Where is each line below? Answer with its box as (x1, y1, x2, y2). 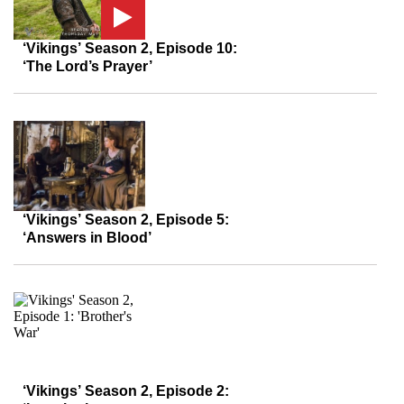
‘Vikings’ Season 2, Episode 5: (23, 212, 229, 227)
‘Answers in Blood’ (23, 230, 151, 245)
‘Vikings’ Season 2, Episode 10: (23, 41, 237, 56)
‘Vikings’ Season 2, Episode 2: (23, 383, 229, 399)
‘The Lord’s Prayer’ (23, 59, 152, 74)
